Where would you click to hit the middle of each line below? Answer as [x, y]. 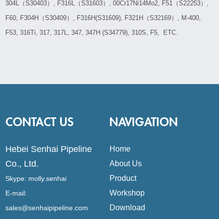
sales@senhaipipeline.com [47, 208]
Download [127, 207]
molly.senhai [48, 178]
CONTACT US [40, 122]
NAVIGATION [144, 122]
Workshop [127, 193]
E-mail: [16, 193]
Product [123, 178]
